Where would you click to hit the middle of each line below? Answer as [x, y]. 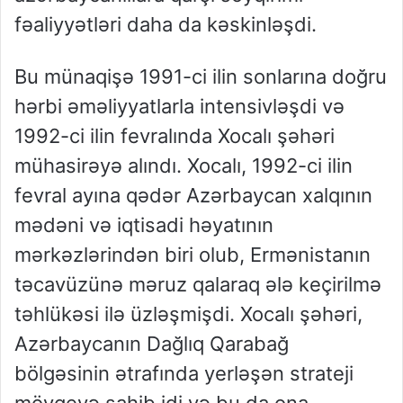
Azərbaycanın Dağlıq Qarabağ [152, 344]
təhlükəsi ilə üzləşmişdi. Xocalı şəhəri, [188, 314]
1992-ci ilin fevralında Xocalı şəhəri [175, 136]
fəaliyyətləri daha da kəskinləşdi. [166, 25]
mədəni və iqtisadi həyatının [144, 225]
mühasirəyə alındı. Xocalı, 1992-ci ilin [184, 166]
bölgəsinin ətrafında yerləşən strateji [184, 374]
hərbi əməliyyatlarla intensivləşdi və [179, 107]
